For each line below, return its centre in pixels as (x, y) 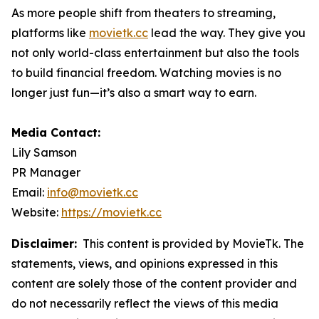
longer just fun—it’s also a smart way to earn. (134, 92)
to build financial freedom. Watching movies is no (146, 72)
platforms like (50, 32)
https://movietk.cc (111, 212)
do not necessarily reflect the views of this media (145, 303)
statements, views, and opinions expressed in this (145, 263)
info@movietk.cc (93, 192)
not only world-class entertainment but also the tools (155, 52)
